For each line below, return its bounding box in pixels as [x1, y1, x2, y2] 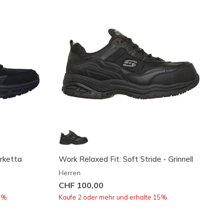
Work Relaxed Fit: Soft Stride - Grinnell [58, 154, 193, 164]
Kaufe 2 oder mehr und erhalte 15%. [58, 193, 169, 201]
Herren [58, 168, 81, 177]
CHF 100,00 [58, 180, 104, 190]
